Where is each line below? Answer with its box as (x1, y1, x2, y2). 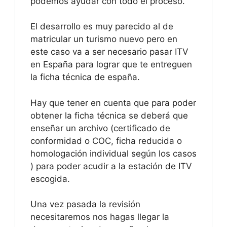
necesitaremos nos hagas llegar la (30, 212, 169, 222)
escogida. (30, 173, 70, 184)
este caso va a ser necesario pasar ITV (30, 47, 188, 57)
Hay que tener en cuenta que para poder (30, 97, 196, 108)
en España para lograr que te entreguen (30, 59, 192, 70)
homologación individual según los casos (30, 148, 197, 159)
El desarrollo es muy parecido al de (30, 21, 173, 32)
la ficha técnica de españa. (30, 72, 140, 83)
